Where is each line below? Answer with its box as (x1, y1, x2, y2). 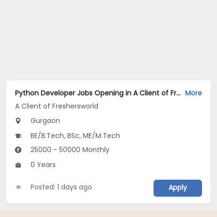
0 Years (29, 160, 56, 170)
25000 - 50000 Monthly (29, 145, 110, 155)
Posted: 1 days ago (31, 182, 93, 192)
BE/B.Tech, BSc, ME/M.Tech (29, 131, 121, 141)
